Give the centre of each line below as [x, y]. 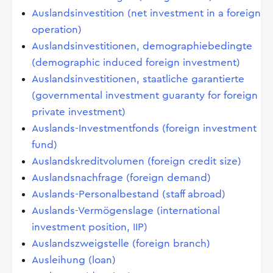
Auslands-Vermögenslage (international [126, 211]
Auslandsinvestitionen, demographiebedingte [142, 46]
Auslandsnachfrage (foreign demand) [121, 178]
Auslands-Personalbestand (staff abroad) [129, 194]
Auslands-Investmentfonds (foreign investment [144, 128]
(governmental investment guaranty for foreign [145, 95]
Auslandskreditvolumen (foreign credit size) [136, 161]
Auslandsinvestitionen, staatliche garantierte [138, 79]
